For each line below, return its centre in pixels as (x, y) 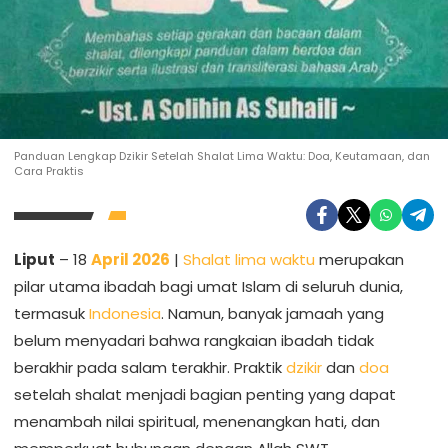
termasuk (51, 314)
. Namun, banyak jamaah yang (272, 314)
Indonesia (125, 314)
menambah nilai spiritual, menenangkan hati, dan (197, 422)
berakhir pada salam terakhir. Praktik (150, 368)
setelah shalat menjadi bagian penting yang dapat (205, 395)
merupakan (359, 260)
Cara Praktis (49, 171)
